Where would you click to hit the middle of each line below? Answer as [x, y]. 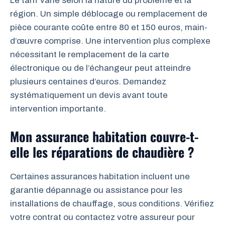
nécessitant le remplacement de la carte [90, 54]
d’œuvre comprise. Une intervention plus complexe [110, 41]
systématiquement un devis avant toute [89, 95]
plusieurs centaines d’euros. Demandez [88, 82]
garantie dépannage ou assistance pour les [96, 190]
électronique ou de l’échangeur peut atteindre [100, 68]
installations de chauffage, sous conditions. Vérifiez [112, 203]
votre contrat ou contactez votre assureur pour [102, 217]
